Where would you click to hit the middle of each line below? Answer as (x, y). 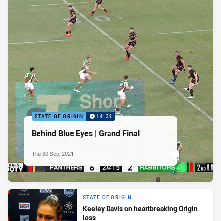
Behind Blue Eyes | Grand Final (86, 133)
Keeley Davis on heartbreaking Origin (140, 209)
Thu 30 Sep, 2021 (53, 153)
